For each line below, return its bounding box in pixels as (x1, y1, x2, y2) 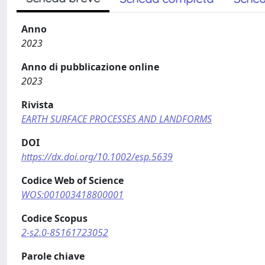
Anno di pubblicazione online (21, 60, 159, 73)
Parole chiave (21, 249, 85, 263)
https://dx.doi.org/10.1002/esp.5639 (21, 150, 173, 163)
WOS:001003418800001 (21, 188, 124, 201)
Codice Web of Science (21, 173, 124, 187)
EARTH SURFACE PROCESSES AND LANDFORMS (21, 112, 212, 125)
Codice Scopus (21, 211, 88, 225)
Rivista (21, 98, 54, 111)
